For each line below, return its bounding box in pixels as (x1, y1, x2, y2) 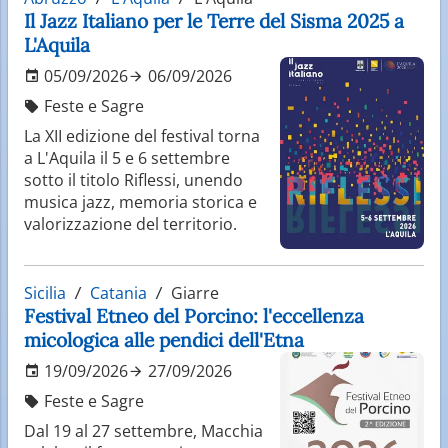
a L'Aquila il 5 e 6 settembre (24, 146, 230, 169)
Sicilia (24, 281, 66, 304)
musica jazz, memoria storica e (24, 190, 257, 213)
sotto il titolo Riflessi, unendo (24, 168, 243, 191)
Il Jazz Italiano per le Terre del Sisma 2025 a (24, 8, 404, 33)
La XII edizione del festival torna (24, 124, 260, 147)
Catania (90, 281, 147, 304)
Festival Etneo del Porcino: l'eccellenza (24, 303, 364, 328)
